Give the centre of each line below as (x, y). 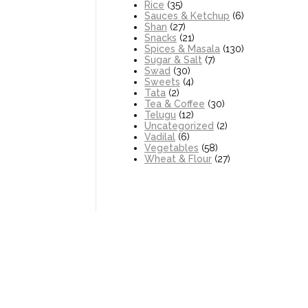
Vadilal (160, 137)
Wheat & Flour (178, 159)
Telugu (160, 115)
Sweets (162, 82)
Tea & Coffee (175, 104)
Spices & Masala (182, 49)
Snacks (161, 38)
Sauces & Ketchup (187, 16)
